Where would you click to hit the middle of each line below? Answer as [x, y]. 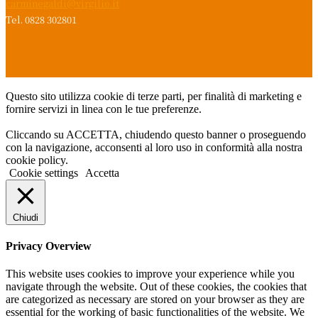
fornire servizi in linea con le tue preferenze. [104, 109]
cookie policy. [37, 160]
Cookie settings [44, 172]
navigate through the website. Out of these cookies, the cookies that [156, 287]
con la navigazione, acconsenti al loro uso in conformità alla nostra [154, 147]
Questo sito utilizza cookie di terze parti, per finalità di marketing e [154, 96]
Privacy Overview [49, 246]
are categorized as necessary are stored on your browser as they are [155, 300]
